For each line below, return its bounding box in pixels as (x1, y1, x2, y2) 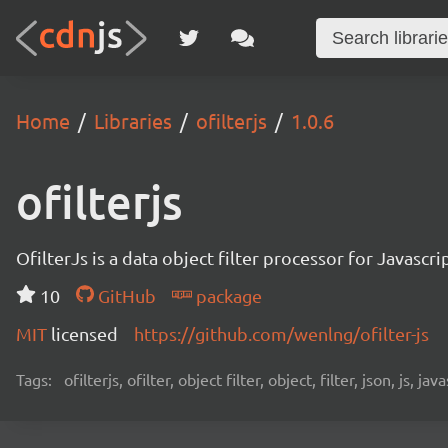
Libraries (94, 108, 172, 133)
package (191, 285, 262, 306)
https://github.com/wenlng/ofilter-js (134, 323, 429, 344)
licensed (51, 323, 118, 344)
